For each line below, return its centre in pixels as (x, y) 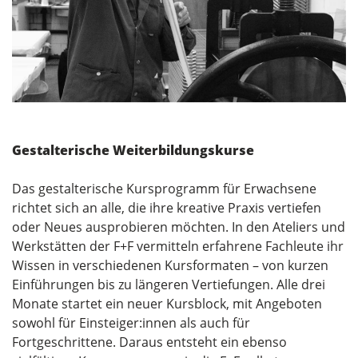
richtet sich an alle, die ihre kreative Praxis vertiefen (167, 207)
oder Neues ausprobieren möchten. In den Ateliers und (179, 227)
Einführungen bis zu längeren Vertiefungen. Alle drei (169, 284)
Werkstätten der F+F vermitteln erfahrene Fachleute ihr (178, 246)
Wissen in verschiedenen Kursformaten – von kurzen (170, 265)
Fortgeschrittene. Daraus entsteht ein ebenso (149, 342)
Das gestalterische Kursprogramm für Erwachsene (164, 188)
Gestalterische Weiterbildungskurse (133, 150)
